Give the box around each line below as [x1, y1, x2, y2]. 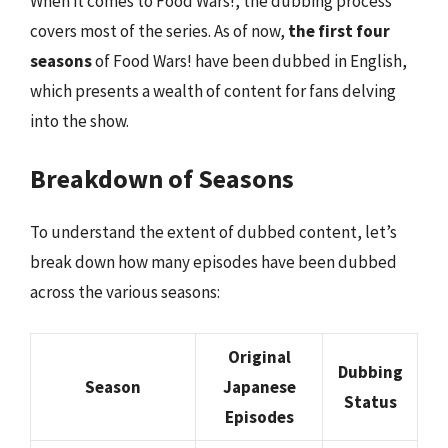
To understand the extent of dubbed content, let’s [30, 221, 397, 243]
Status [343, 390, 397, 413]
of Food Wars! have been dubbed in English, [92, 49, 407, 72]
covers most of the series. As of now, [30, 19, 288, 42]
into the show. [30, 109, 129, 132]
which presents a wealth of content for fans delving [30, 79, 396, 102]
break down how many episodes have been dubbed [30, 251, 397, 273]
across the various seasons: [30, 281, 220, 303]
